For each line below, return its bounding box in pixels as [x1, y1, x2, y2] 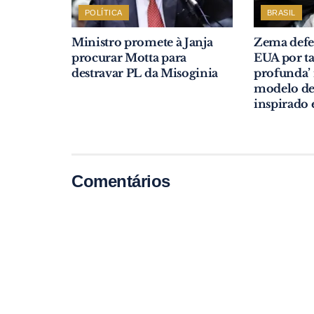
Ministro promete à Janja [71, 34, 213, 49]
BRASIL [266, 8, 296, 17]
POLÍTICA [85, 8, 123, 17]
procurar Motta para [71, 50, 186, 64]
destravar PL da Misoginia [71, 65, 218, 80]
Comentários [71, 171, 170, 191]
